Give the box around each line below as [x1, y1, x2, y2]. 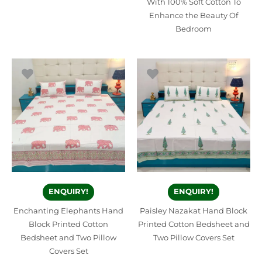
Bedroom [175, 25, 212, 34]
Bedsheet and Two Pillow [20, 233, 116, 242]
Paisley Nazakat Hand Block [140, 206, 247, 215]
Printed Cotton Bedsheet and [137, 220, 250, 229]
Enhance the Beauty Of [149, 11, 238, 20]
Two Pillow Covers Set [153, 233, 235, 242]
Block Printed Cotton [29, 220, 108, 229]
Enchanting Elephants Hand [13, 206, 123, 215]
